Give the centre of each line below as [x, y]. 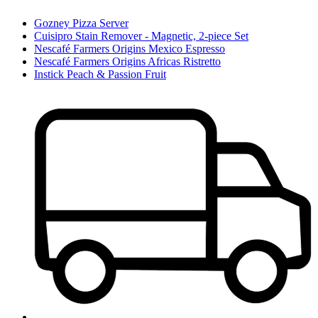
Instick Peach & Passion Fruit [100, 75]
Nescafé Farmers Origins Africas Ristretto [127, 62]
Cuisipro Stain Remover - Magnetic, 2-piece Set [141, 36]
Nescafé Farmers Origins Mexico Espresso [130, 49]
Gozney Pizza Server [81, 23]
